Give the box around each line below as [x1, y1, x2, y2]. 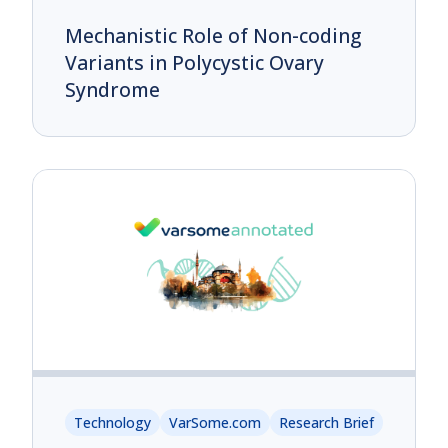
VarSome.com [169, 412, 261, 432]
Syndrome [65, 75, 160, 103]
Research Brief [279, 412, 374, 432]
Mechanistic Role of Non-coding [65, 21, 361, 49]
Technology [74, 412, 151, 432]
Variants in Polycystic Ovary [65, 48, 324, 76]
